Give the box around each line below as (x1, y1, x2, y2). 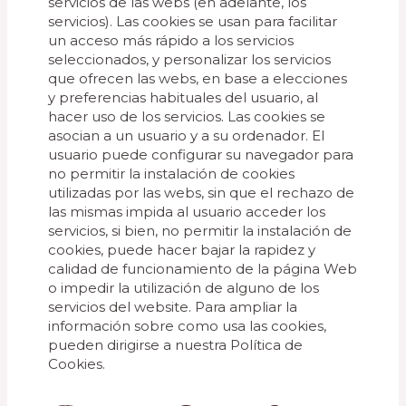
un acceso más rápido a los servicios (48, 32, 295, 49)
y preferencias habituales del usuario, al (48, 89, 319, 106)
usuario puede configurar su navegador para (48, 146, 354, 163)
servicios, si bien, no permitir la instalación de (48, 222, 353, 239)
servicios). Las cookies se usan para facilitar (48, 13, 338, 30)
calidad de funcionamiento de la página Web (48, 260, 358, 277)
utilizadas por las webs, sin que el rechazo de (48, 184, 355, 201)
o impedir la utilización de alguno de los (48, 279, 320, 296)
